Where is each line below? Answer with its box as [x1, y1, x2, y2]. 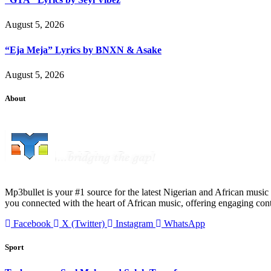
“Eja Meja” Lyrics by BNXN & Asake [5, 44, 162, 55]
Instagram [116, 218, 153, 229]
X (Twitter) [62, 218, 105, 229]
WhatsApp [164, 218, 205, 229]
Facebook [13, 218, 51, 229]
